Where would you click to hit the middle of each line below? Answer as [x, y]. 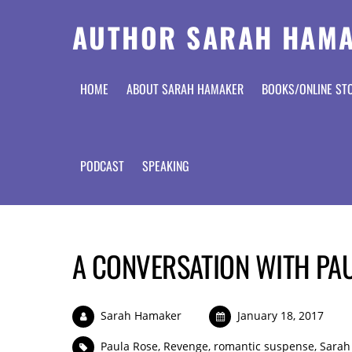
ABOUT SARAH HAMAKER [185, 89]
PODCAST [102, 165]
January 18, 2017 [281, 315]
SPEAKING [165, 165]
